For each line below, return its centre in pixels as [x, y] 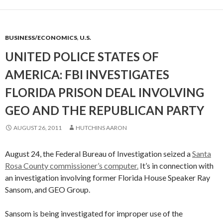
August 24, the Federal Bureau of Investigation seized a [99, 154]
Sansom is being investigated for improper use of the [94, 213]
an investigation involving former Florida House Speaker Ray [108, 177]
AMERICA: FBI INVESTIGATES [87, 74]
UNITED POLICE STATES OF [82, 56]
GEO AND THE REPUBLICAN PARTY [105, 110]
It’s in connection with [176, 166]
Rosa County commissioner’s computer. [72, 166]
